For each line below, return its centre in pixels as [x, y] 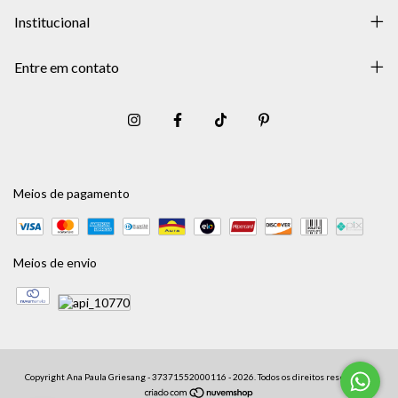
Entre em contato [67, 68]
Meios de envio [55, 263]
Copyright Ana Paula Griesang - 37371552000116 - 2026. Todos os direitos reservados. [199, 377]
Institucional [52, 22]
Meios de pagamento [72, 194]
